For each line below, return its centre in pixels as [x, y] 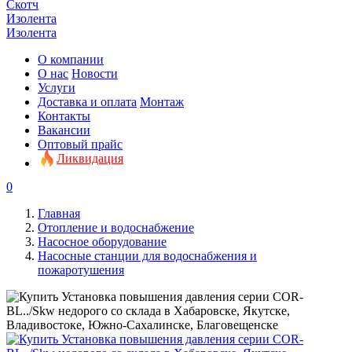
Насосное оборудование [102, 242]
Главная [59, 213]
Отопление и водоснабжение [116, 227]
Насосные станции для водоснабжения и [147, 256]
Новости [95, 73]
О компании [71, 59]
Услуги [57, 88]
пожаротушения [81, 270]
